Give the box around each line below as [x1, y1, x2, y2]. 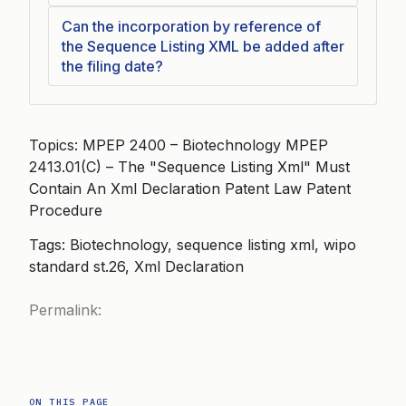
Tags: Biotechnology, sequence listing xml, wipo [29, 236, 356, 254]
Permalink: [29, 301, 101, 319]
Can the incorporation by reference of [62, 17, 321, 35]
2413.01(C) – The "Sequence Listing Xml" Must [29, 158, 350, 176]
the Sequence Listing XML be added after [62, 37, 344, 55]
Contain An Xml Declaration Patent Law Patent [29, 179, 351, 198]
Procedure [29, 201, 102, 219]
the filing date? [62, 57, 163, 75]
